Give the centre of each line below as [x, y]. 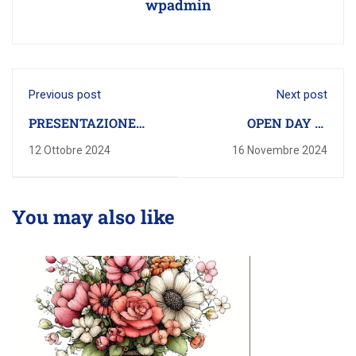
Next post [302, 95]
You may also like [93, 217]
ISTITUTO [60, 143]
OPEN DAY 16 [287, 123]
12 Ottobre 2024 [70, 150]
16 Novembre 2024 [280, 150]
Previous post [65, 95]
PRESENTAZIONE [82, 123]
